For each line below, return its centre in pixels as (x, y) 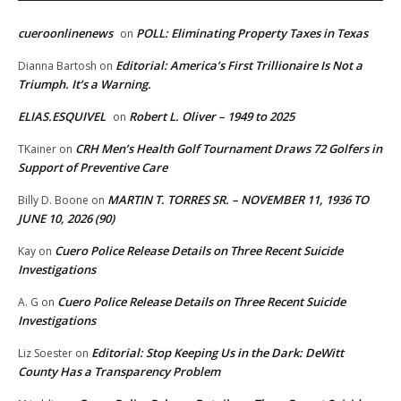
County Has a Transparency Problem (119, 371)
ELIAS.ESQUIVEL (62, 116)
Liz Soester (45, 353)
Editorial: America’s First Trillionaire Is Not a (239, 65)
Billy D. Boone (53, 200)
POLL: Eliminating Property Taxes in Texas (252, 33)
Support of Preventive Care (93, 167)
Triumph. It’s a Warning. (85, 84)
